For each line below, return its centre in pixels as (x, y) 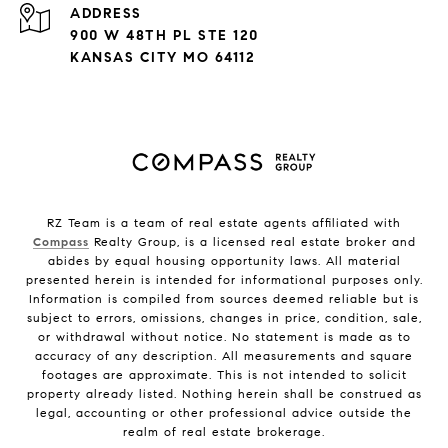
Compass (60, 242)
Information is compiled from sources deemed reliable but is (224, 299)
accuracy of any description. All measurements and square (224, 356)
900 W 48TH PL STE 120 (164, 36)
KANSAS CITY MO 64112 (162, 58)
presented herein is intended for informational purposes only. (224, 280)
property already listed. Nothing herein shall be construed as (224, 394)
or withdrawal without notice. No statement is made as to (224, 337)
